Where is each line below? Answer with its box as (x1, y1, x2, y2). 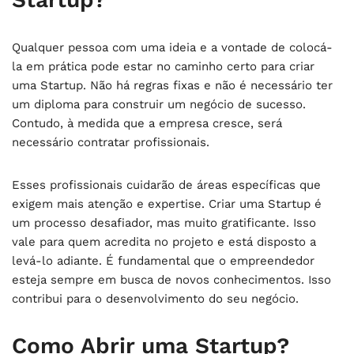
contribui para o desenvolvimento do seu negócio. (12, 291, 299, 306)
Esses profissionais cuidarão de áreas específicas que (12, 177, 321, 192)
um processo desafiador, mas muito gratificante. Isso (12, 215, 316, 230)
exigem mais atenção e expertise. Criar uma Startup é (12, 196, 322, 211)
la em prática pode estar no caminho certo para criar (12, 58, 314, 73)
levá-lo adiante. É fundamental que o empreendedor (12, 253, 314, 268)
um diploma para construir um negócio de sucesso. (12, 96, 306, 111)
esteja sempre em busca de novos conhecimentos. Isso (12, 272, 331, 287)
